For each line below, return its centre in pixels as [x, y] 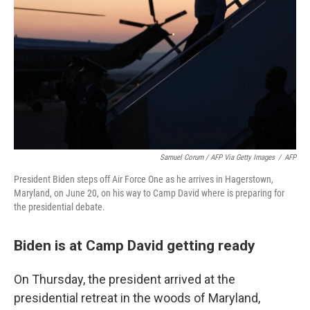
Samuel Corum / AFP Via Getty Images [217, 157]
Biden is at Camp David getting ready [135, 245]
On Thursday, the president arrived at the [125, 279]
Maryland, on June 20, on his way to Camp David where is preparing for [149, 193]
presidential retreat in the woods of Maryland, [137, 298]
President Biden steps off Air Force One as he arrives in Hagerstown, [144, 179]
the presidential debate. [60, 207]
